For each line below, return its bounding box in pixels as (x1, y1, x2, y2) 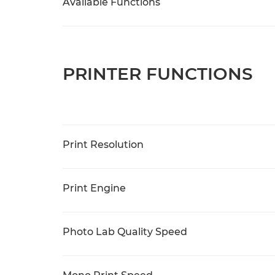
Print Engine (63, 182, 126, 194)
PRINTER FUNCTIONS (63, 63, 253, 84)
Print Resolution (63, 139, 144, 150)
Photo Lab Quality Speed (63, 226, 187, 238)
